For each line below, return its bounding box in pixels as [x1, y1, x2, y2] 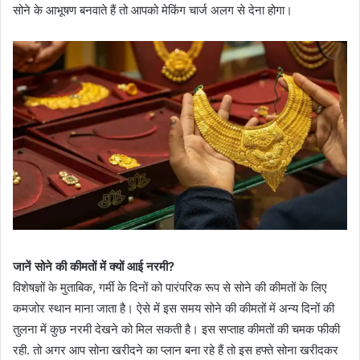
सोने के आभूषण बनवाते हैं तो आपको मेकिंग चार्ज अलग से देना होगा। [13, 2, 292, 18]
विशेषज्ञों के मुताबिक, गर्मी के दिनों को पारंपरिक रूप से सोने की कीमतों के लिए [13, 279, 327, 295]
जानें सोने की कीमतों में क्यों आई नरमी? [13, 258, 174, 274]
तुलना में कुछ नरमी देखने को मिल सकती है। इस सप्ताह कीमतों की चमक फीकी [13, 321, 340, 337]
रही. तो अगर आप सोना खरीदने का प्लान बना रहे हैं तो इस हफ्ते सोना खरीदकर [13, 342, 338, 358]
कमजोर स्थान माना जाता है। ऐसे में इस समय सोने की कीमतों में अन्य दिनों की [13, 300, 334, 316]
